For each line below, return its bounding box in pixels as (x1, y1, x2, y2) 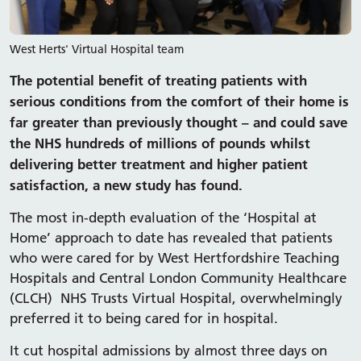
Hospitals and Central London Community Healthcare (10, 270, 346, 287)
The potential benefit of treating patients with (10, 72, 307, 89)
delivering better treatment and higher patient (10, 156, 308, 173)
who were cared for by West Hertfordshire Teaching (10, 250, 339, 267)
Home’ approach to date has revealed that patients (10, 230, 333, 247)
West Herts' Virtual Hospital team (10, 42, 184, 57)
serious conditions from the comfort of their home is (10, 93, 349, 110)
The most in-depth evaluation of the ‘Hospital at (10, 210, 317, 226)
